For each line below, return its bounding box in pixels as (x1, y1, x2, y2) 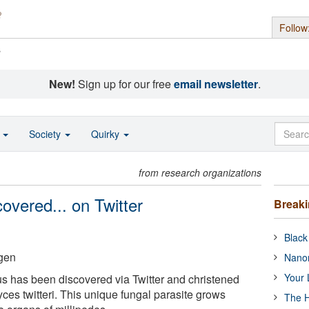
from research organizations (139, 166, 262, 179)
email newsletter (173, 76, 258, 92)
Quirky (91, 127, 122, 141)
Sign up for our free (74, 76, 174, 92)
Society (29, 127, 63, 141)
